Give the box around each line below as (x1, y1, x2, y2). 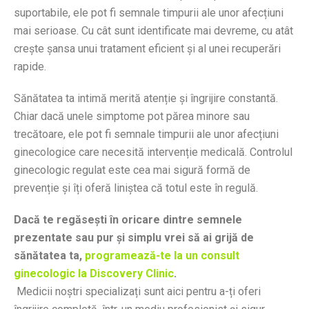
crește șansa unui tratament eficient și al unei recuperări (14, 42, 281, 56)
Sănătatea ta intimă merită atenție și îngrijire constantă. (14, 92, 278, 106)
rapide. (14, 60, 46, 74)
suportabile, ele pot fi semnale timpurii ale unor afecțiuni (14, 6, 283, 20)
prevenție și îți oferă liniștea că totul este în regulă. (14, 181, 258, 195)
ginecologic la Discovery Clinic (14, 267, 174, 281)
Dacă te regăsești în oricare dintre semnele (14, 213, 242, 227)
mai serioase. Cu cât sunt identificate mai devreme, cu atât (14, 24, 293, 38)
